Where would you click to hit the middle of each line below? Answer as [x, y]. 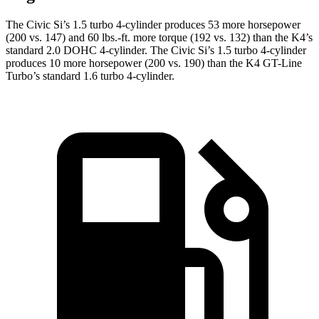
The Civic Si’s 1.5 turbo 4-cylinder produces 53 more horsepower [153, 25]
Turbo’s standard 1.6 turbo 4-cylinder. [90, 76]
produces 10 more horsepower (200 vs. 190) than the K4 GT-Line [154, 63]
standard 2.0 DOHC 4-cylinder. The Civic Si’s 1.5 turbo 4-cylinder [156, 51]
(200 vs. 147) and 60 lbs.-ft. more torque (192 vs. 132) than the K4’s [159, 38]
